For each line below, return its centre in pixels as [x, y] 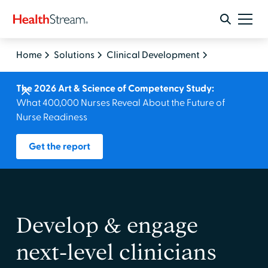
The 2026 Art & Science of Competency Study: [115, 89]
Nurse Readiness [51, 117]
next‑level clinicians [116, 252]
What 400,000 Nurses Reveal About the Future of [121, 103]
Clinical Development [153, 55]
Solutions [74, 55]
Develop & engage [107, 225]
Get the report [59, 147]
